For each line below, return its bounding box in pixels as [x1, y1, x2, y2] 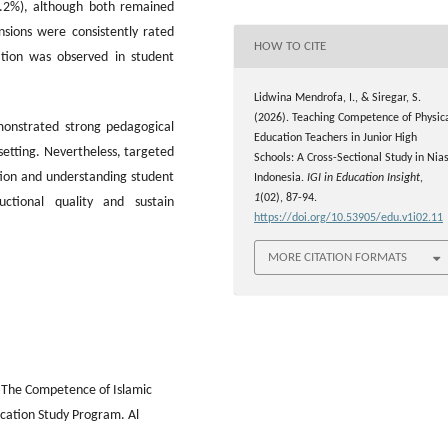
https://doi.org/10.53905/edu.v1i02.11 [254, 212, 443, 225]
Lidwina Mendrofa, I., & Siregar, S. [254, 92, 421, 105]
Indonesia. [254, 172, 307, 185]
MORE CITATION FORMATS [268, 250, 407, 264]
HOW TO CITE [254, 39, 326, 53]
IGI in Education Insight [307, 172, 420, 185]
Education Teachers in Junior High [254, 132, 417, 145]
